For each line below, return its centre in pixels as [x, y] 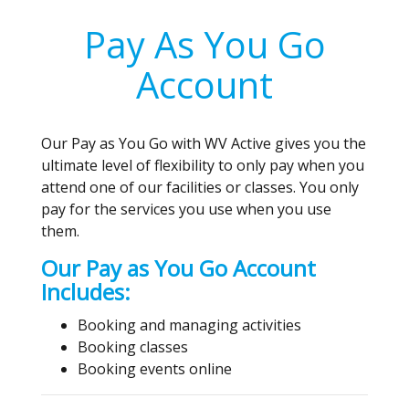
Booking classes [133, 346]
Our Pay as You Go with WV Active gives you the [204, 143]
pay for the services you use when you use [186, 209]
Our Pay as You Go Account [178, 267]
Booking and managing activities [189, 325]
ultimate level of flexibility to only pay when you [203, 165]
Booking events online [155, 368]
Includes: [86, 291]
